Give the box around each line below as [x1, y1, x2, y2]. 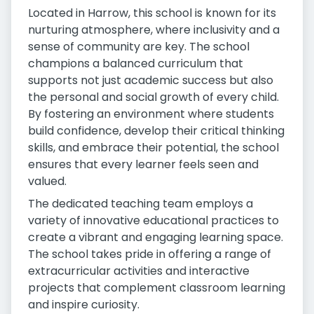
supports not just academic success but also [28, 72, 273, 88]
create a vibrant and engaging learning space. [28, 229, 283, 245]
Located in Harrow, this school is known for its [28, 5, 276, 21]
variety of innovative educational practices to [28, 212, 279, 228]
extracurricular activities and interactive [28, 263, 250, 279]
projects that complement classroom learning [28, 280, 285, 296]
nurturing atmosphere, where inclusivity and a [28, 22, 280, 38]
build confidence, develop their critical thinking [28, 123, 285, 139]
